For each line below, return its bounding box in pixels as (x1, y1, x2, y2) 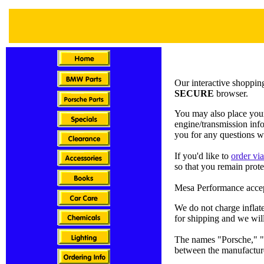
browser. (214, 88, 248, 98)
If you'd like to (174, 150, 231, 161)
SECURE (174, 88, 214, 98)
